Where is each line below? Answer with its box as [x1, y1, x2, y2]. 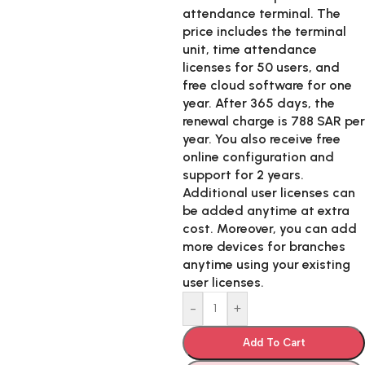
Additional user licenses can [182, 185, 355, 200]
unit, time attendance [182, 42, 317, 57]
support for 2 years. [182, 167, 304, 182]
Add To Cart [242, 336, 306, 349]
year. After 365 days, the [182, 95, 335, 111]
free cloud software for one [182, 77, 352, 93]
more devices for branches [182, 239, 345, 254]
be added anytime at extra [182, 203, 350, 218]
